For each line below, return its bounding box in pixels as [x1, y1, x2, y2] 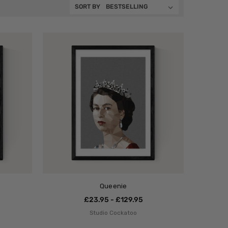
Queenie [99, 182, 127, 190]
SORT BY [75, 3, 101, 11]
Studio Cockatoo [90, 209, 137, 217]
